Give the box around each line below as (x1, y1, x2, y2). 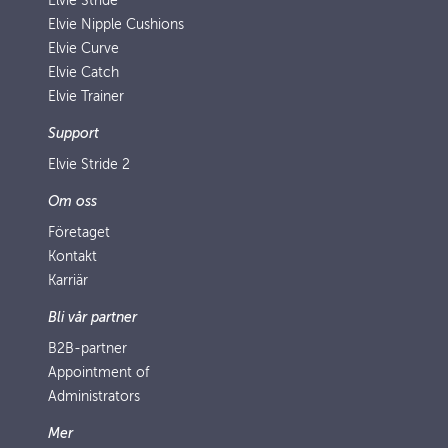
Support (48, 126, 99, 141)
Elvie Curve (48, 41, 119, 56)
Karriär (48, 273, 88, 288)
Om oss (48, 194, 97, 209)
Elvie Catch (48, 65, 119, 80)
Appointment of (48, 365, 149, 380)
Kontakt (48, 249, 97, 264)
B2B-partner (48, 341, 127, 356)
